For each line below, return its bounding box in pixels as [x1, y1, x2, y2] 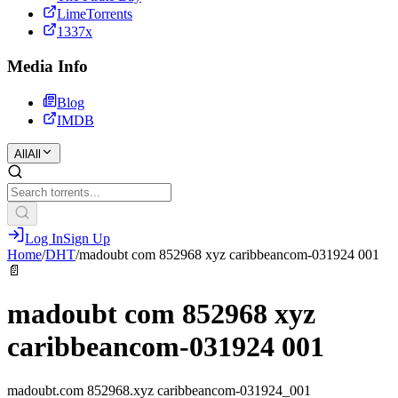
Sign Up [63, 230, 110, 246]
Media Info [7, 57, 88, 76]
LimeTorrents [57, 6, 132, 22]
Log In [25, 230, 63, 246]
